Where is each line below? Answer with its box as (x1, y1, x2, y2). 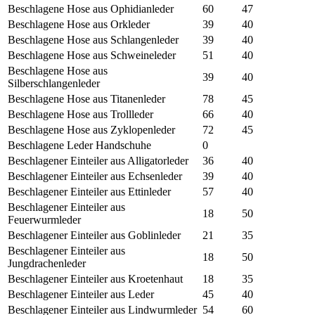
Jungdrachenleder (8, 257, 86, 270)
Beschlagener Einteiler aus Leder (8, 288, 154, 301)
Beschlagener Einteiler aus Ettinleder (8, 186, 171, 198)
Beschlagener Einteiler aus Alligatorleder (8, 155, 188, 167)
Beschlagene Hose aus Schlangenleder (8, 34, 179, 46)
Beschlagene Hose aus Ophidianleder (8, 3, 174, 15)
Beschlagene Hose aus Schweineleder (8, 49, 176, 62)
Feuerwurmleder (8, 214, 81, 226)
